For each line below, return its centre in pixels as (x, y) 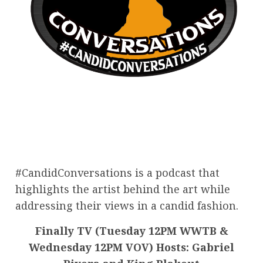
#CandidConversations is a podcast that (117, 172)
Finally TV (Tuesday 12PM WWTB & (131, 230)
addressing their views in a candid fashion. (127, 205)
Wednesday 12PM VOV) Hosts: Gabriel (131, 247)
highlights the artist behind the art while (123, 189)
